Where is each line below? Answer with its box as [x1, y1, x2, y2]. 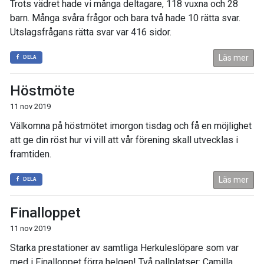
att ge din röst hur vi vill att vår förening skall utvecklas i [10, 134, 238, 146]
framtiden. [10, 148, 51, 160]
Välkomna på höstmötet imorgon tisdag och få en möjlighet [10, 120, 252, 132]
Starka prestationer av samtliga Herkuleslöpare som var [10, 242, 239, 254]
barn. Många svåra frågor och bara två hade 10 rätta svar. [10, 12, 240, 24]
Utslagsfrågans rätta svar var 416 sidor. [10, 27, 171, 38]
